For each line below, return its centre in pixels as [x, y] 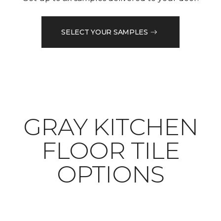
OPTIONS [110, 174]
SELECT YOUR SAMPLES [105, 32]
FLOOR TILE [110, 151]
